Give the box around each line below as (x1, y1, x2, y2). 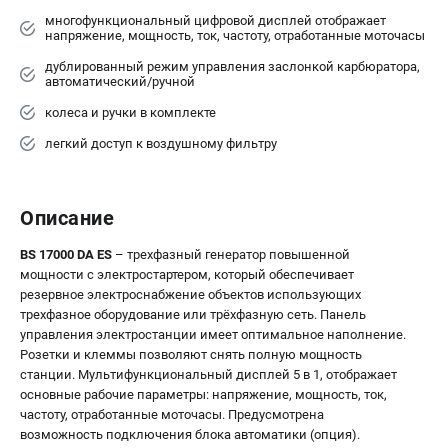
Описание (20, 206, 114, 231)
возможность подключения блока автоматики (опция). (20, 427, 360, 443)
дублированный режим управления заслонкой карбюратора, (45, 59, 420, 75)
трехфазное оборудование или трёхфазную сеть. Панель (20, 307, 366, 323)
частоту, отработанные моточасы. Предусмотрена (20, 407, 324, 423)
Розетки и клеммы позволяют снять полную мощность (20, 347, 362, 363)
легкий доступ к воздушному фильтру (45, 136, 277, 152)
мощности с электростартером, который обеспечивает (20, 267, 354, 283)
